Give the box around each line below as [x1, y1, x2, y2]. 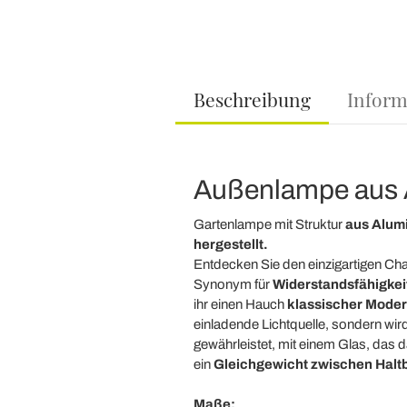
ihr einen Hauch [193, 297, 287, 312]
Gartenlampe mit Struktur [193, 217, 345, 232]
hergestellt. [193, 237, 268, 252]
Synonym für [193, 277, 273, 292]
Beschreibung [193, 86, 311, 112]
